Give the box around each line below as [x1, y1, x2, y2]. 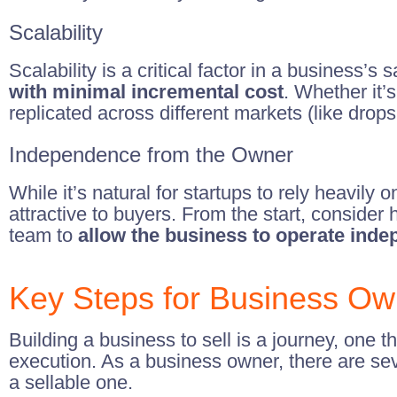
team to [9, 224, 78, 246]
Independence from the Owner [9, 143, 293, 167]
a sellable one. [9, 371, 133, 393]
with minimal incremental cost [9, 81, 284, 103]
